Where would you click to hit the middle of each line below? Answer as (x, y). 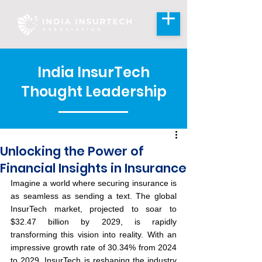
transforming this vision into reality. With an (94, 235)
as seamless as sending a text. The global (94, 196)
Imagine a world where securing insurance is (94, 183)
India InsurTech (94, 72)
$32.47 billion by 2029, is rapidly (94, 222)
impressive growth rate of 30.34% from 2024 (94, 247)
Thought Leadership (94, 92)
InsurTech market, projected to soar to (94, 209)
